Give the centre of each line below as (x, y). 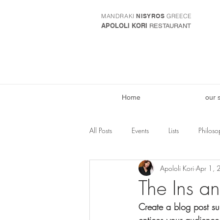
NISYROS (151, 16)
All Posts (101, 130)
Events (140, 130)
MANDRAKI (119, 16)
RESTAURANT (170, 26)
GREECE (178, 16)
